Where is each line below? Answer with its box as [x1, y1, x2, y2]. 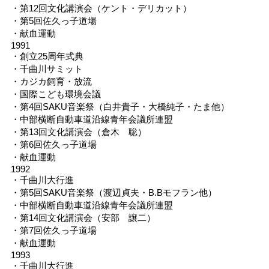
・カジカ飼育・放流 [10, 76, 92, 86]
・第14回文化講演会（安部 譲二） [10, 212, 156, 223]
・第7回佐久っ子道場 [10, 225, 97, 235]
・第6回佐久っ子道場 [10, 139, 97, 150]
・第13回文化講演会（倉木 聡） [10, 126, 147, 137]
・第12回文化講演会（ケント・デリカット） [10, 2, 192, 13]
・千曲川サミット [10, 63, 83, 74]
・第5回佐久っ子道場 [10, 15, 97, 26]
